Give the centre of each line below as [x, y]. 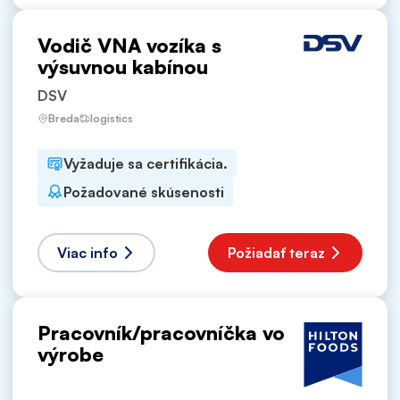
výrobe [71, 354]
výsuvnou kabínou [123, 66]
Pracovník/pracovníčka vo [161, 332]
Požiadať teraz [276, 252]
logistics [112, 119]
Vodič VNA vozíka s [129, 45]
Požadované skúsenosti [144, 192]
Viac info [87, 252]
